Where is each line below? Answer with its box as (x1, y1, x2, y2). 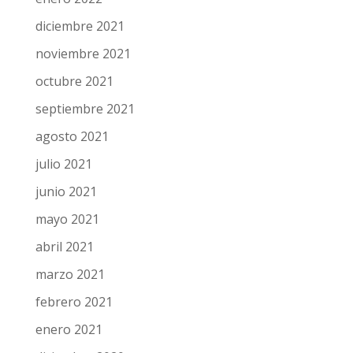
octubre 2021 (35, 72, 113, 91)
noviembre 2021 (35, 45, 131, 63)
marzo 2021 (35, 266, 105, 284)
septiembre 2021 (35, 100, 135, 118)
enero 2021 (35, 321, 102, 339)
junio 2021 (35, 183, 97, 201)
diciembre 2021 (35, 17, 124, 35)
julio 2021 (35, 155, 92, 173)
